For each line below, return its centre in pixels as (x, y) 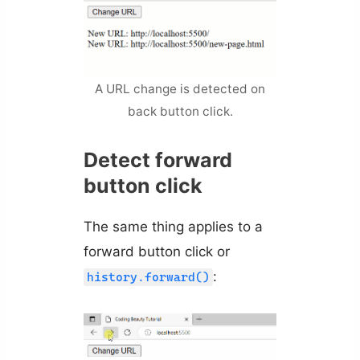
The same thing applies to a (173, 227)
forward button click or (156, 252)
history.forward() (148, 278)
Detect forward (157, 160)
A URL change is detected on (180, 89)
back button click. (180, 112)
